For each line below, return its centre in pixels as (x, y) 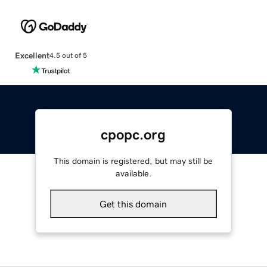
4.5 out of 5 (68, 56)
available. (133, 173)
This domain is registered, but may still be (133, 161)
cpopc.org (133, 134)
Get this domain (133, 204)
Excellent (32, 55)
